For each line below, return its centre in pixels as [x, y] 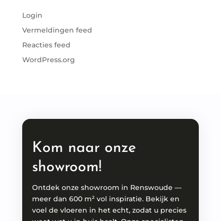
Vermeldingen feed [57, 30]
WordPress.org [48, 60]
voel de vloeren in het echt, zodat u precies [109, 210]
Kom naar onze [84, 148]
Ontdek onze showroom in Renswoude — [107, 187]
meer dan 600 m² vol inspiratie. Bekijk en [106, 199]
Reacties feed [46, 45]
